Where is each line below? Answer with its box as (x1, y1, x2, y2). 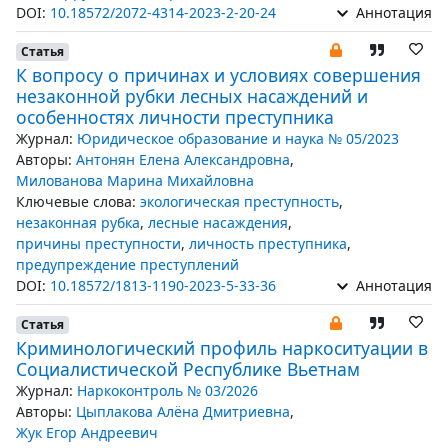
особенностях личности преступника (16, 105, 334, 129)
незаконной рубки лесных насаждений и (16, 84, 368, 108)
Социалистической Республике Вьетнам (16, 357, 360, 381)
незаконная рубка (16, 213, 140, 232)
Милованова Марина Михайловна (16, 171, 254, 190)
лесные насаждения (148, 213, 288, 232)
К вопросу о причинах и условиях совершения (16, 63, 421, 87)
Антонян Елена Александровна (76, 150, 290, 169)
